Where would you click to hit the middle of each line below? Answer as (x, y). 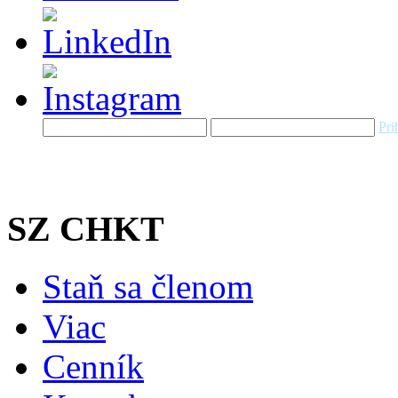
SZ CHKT (86, 229)
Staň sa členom (148, 286)
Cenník (93, 366)
